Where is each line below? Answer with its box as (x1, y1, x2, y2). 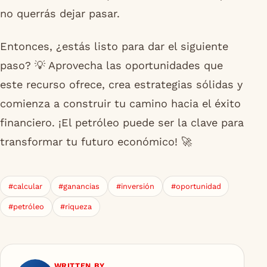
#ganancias (58, 182, 100, 191)
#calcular (8, 182, 42, 191)
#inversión (116, 182, 154, 191)
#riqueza (60, 202, 92, 212)
